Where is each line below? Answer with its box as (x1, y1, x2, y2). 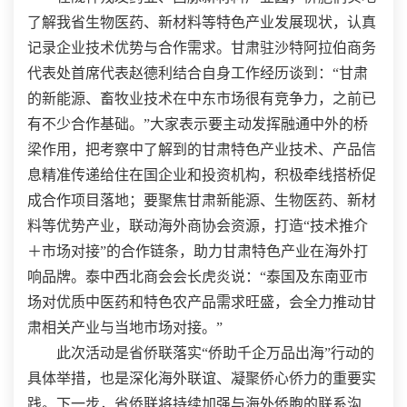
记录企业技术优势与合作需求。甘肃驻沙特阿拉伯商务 (27, 40, 376, 56)
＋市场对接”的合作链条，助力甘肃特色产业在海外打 (27, 243, 368, 260)
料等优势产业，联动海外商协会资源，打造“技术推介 (27, 218, 368, 234)
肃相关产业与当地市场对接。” (27, 320, 223, 336)
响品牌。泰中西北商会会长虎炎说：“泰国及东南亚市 (27, 269, 368, 285)
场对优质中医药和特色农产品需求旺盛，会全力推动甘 (27, 294, 376, 311)
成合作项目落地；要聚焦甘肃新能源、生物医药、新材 (27, 193, 376, 209)
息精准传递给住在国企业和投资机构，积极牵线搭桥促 (27, 167, 376, 184)
